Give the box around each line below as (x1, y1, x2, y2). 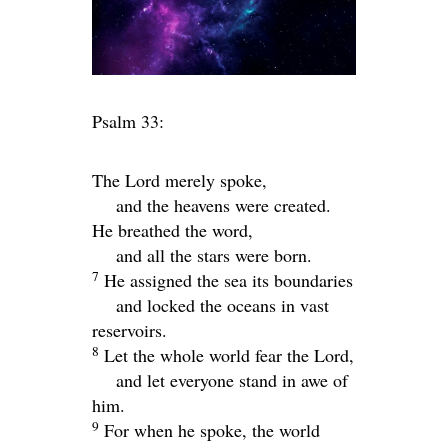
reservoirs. (92, 318, 167, 343)
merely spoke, (160, 168, 267, 193)
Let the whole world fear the (104, 343, 314, 368)
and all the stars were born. (116, 243, 312, 268)
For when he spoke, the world (104, 418, 320, 443)
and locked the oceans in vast (116, 293, 329, 318)
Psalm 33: (92, 109, 164, 134)
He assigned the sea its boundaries (104, 268, 353, 293)
